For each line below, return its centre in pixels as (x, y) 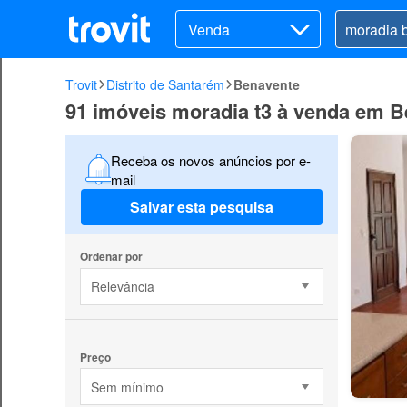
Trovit (81, 84)
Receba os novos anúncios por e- (210, 160)
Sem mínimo (127, 387)
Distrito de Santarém (165, 84)
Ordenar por (111, 256)
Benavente (267, 84)
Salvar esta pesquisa (202, 207)
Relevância (122, 287)
